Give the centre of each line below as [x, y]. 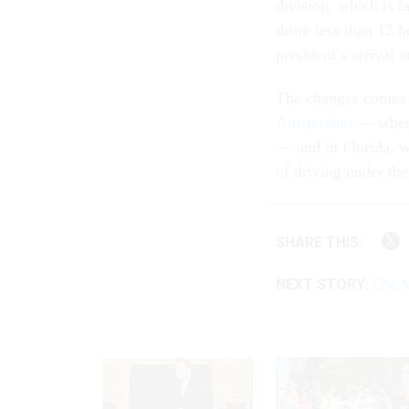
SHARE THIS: [324, 242]
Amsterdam [314, 122]
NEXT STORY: [322, 285]
